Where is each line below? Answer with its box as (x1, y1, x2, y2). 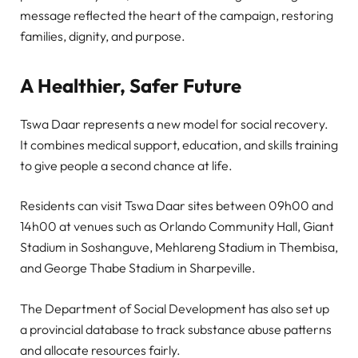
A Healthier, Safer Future (20, 73, 241, 97)
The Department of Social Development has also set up (20, 300, 329, 316)
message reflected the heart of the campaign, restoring (20, 6, 333, 23)
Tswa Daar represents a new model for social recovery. (20, 116, 328, 133)
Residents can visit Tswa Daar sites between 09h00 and (20, 197, 333, 214)
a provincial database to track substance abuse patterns (20, 320, 332, 337)
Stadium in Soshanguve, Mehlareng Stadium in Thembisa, (20, 239, 338, 256)
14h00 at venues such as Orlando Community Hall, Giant (20, 218, 334, 235)
